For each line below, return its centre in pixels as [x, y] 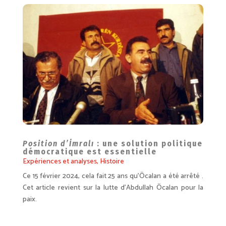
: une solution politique [148, 143]
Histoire [112, 161]
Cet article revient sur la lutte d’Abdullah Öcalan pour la [113, 188]
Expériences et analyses [60, 161]
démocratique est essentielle [90, 151]
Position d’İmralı [58, 143]
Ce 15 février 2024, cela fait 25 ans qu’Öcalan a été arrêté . [113, 176]
